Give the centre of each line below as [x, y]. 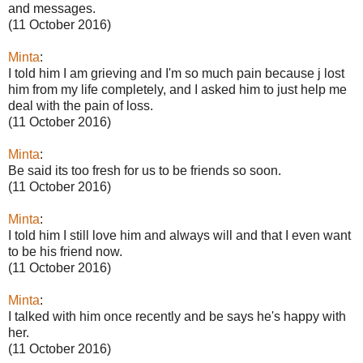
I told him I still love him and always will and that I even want [179, 235]
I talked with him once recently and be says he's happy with [177, 316]
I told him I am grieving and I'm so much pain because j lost [176, 73]
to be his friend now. [65, 251]
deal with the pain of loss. [81, 105]
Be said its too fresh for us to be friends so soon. [145, 170]
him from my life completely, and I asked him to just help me [177, 89]
